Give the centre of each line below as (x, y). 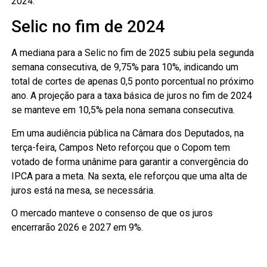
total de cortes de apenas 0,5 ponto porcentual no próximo (132, 82)
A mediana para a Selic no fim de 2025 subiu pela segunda (132, 53)
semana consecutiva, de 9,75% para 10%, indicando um (125, 67)
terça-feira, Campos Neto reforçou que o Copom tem (120, 147)
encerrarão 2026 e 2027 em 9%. (77, 228)
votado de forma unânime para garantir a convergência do (130, 162)
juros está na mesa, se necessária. (83, 190)
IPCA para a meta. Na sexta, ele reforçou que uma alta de (129, 176)
